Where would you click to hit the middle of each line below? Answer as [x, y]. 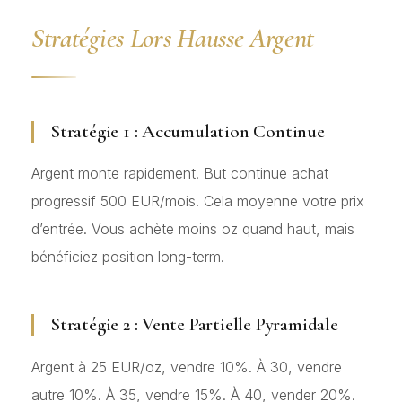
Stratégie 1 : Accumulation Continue [188, 132]
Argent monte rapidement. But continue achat [180, 174]
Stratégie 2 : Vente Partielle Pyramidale [194, 325]
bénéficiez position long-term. [128, 257]
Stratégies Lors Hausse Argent [173, 39]
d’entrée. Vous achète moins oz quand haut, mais [193, 229]
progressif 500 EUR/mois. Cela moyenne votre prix [198, 201]
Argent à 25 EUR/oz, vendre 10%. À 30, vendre [187, 367]
